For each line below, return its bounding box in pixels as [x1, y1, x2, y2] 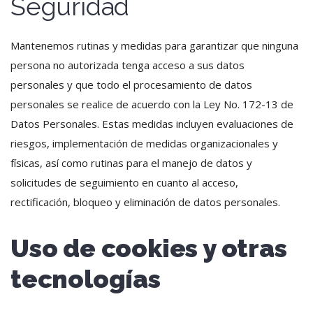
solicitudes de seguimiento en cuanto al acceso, [10, 175, 238, 189]
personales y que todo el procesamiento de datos [10, 78, 252, 92]
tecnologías [10, 264, 161, 293]
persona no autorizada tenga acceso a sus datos [10, 58, 245, 72]
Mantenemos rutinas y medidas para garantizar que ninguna [10, 38, 298, 52]
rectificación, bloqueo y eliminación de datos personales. [10, 195, 280, 209]
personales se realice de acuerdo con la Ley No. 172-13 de [10, 97, 293, 111]
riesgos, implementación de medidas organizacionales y [10, 136, 278, 150]
